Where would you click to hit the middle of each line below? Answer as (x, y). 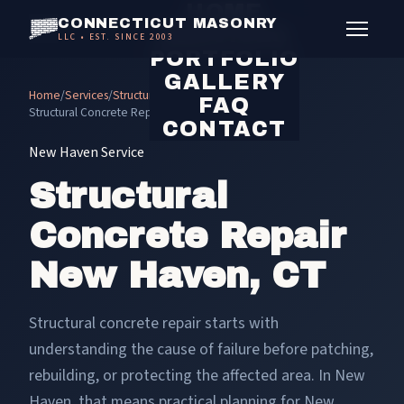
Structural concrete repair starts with (154, 323)
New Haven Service (87, 152)
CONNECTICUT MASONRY (168, 23)
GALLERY (224, 82)
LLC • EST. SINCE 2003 (116, 37)
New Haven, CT (177, 275)
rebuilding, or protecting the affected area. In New (197, 376)
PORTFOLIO (224, 59)
